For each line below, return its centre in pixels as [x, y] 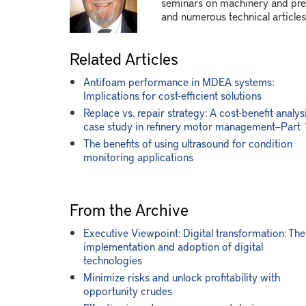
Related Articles [124, 58]
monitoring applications [138, 156]
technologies [113, 260]
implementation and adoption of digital [173, 246]
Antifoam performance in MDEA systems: [179, 81]
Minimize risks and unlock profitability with [182, 277]
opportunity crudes [128, 290]
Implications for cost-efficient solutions [172, 95]
